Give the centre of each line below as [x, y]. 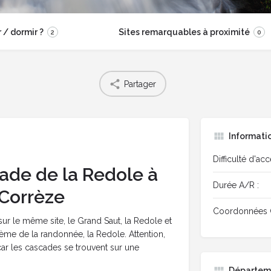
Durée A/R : [236, 185]
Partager [140, 84]
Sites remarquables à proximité [184, 32]
